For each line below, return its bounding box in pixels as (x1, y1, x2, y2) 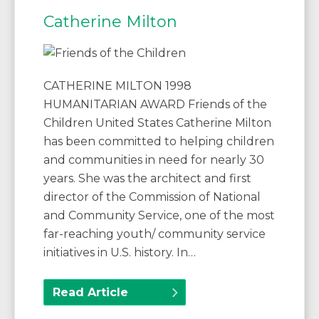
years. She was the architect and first (43, 172, 251, 186)
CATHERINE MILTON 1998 (43, 79, 192, 93)
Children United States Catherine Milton (43, 116, 271, 130)
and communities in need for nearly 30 (43, 153, 264, 167)
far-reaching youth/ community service (43, 227, 266, 241)
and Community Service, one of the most (43, 209, 275, 223)
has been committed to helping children (43, 135, 274, 149)
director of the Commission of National (43, 190, 261, 204)
